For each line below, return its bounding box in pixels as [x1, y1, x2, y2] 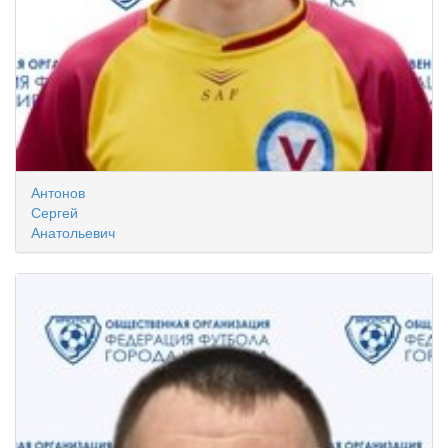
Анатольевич [31, 222, 115, 242]
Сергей [31, 202, 78, 222]
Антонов [31, 182, 85, 202]
